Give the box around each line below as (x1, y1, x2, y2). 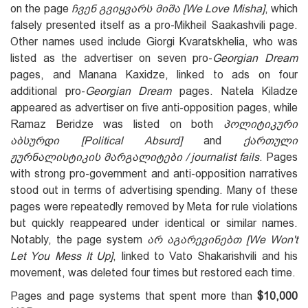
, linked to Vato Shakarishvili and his (113, 250, 298, 262)
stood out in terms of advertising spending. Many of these (10, 184, 298, 196)
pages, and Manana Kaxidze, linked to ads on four (10, 68, 298, 80)
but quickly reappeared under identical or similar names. (10, 217, 298, 229)
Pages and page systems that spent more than (10, 289, 257, 302)
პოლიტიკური (223, 118, 298, 130)
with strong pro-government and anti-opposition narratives (10, 167, 298, 179)
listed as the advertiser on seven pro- (10, 52, 213, 64)
